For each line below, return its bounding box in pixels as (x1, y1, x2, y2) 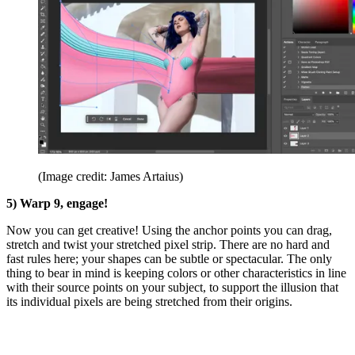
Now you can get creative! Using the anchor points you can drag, (6, 223, 332, 237)
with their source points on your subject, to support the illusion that (6, 280, 338, 294)
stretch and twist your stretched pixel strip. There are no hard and (6, 237, 330, 251)
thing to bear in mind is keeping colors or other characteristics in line (6, 265, 346, 280)
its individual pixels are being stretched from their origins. (6, 294, 292, 308)
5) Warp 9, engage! (6, 196, 108, 210)
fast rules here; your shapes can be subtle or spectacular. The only (6, 251, 332, 265)
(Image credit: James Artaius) (38, 169, 183, 183)
